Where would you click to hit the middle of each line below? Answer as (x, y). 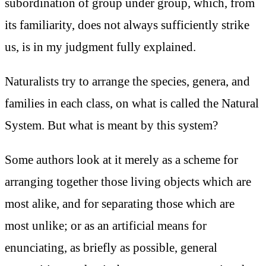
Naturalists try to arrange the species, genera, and (127, 81)
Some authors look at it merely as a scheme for (121, 159)
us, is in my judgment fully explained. (100, 47)
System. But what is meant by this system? (111, 125)
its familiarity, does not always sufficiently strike (127, 25)
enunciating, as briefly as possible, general (111, 247)
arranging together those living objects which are (128, 181)
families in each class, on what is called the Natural (132, 103)
